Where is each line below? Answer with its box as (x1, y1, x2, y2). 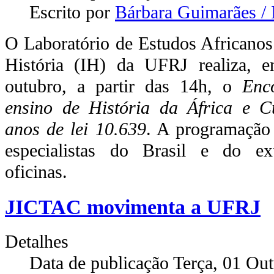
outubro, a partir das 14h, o (5, 75, 242, 97)
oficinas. (5, 161, 72, 182)
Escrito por (29, 1, 115, 23)
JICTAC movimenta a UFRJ (5, 194, 261, 218)
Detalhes (5, 231, 68, 252)
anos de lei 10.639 (5, 118, 146, 139)
